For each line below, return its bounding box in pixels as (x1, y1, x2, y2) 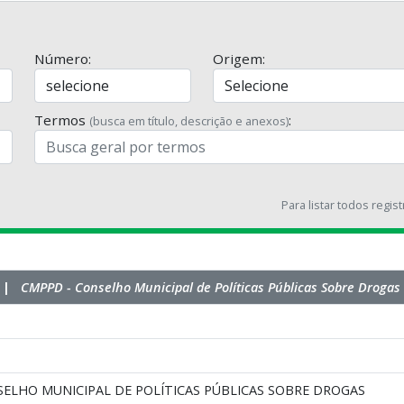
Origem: (213, 49, 265, 68)
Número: (33, 49, 91, 68)
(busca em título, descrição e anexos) (88, 112, 289, 129)
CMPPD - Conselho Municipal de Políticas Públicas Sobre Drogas (20, 278, 400, 296)
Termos (33, 110, 89, 129)
